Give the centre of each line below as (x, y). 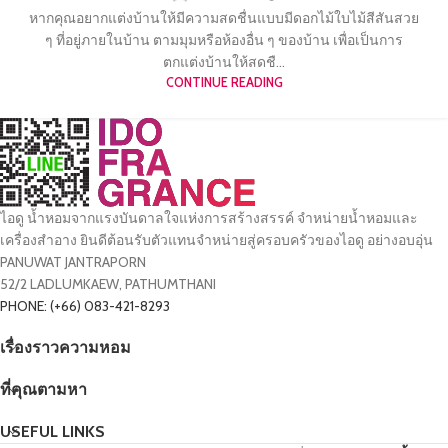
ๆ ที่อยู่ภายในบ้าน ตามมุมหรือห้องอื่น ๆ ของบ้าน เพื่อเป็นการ (224, 40)
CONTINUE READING (224, 83)
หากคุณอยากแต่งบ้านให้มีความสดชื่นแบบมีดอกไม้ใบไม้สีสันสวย (224, 18)
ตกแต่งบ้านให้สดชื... (224, 62)
